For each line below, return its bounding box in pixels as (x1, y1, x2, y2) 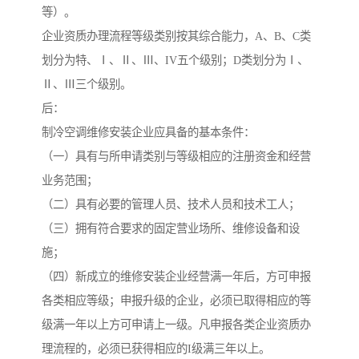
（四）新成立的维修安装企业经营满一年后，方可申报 (42, 270, 311, 284)
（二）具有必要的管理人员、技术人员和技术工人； (42, 198, 300, 212)
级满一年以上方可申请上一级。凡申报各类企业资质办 (42, 318, 311, 332)
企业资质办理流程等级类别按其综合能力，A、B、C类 (42, 30, 311, 43)
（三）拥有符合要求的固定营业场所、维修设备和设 (42, 222, 300, 236)
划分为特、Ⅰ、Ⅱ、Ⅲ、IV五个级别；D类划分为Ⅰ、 (42, 54, 309, 67)
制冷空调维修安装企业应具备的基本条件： (42, 126, 255, 139)
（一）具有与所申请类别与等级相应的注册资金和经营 (42, 150, 311, 163)
